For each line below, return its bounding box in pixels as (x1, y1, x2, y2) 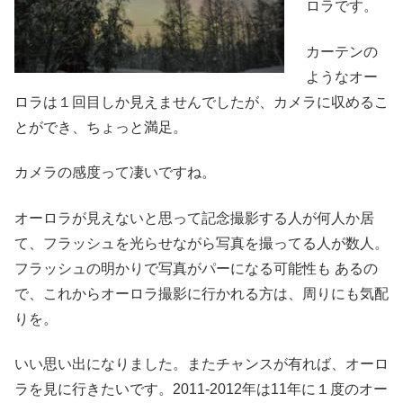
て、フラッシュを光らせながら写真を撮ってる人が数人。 (14, 235, 389, 251)
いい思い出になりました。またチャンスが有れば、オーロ (14, 356, 389, 372)
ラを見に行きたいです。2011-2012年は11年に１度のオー (14, 381, 388, 398)
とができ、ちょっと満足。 (14, 119, 187, 135)
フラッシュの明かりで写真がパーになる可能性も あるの (14, 260, 378, 276)
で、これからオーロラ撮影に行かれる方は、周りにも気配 (14, 285, 389, 301)
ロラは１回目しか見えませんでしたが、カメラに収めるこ (14, 94, 389, 110)
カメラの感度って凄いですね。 (14, 165, 216, 181)
